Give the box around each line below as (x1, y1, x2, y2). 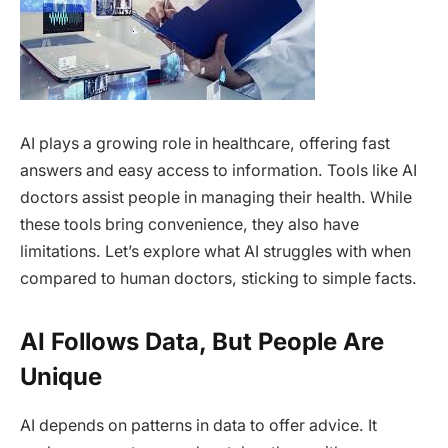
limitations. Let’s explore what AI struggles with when (20, 241, 411, 261)
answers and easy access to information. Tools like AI (20, 160, 417, 180)
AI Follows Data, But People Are (20, 327, 384, 357)
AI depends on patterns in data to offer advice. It (20, 415, 377, 435)
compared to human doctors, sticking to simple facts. (20, 268, 417, 288)
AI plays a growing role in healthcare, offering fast (20, 133, 390, 153)
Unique (20, 362, 102, 392)
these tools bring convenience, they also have (20, 214, 359, 234)
